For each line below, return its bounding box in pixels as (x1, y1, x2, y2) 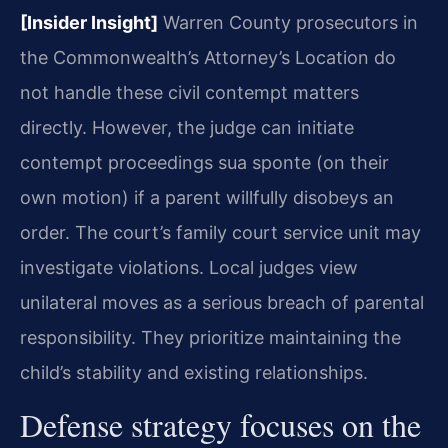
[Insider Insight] (20, 11, 158, 33)
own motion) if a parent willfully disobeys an (20, 186, 394, 208)
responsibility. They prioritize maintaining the (20, 326, 401, 348)
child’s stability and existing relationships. (20, 361, 368, 383)
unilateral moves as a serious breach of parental (20, 291, 424, 313)
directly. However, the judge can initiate (20, 116, 354, 138)
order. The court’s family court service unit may (20, 221, 421, 243)
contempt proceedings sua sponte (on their (20, 151, 389, 173)
